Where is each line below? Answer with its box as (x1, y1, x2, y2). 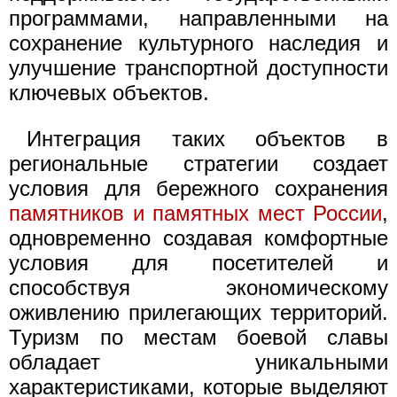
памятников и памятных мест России (9, 201, 382, 225)
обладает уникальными (9, 350, 388, 374)
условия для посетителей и (9, 251, 388, 275)
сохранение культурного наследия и (9, 31, 388, 55)
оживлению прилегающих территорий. (9, 300, 388, 324)
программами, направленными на (9, 6, 388, 30)
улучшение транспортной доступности (9, 56, 388, 80)
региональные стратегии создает (9, 152, 388, 175)
